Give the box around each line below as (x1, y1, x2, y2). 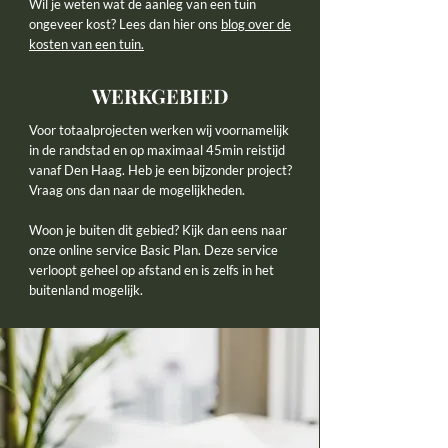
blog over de (221, 16, 291, 32)
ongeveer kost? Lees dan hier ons (29, 16, 221, 32)
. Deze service (198, 242, 278, 258)
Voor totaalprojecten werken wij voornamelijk (29, 122, 289, 138)
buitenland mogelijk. (29, 282, 143, 298)
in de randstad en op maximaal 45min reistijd (29, 142, 285, 158)
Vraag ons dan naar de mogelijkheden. (29, 182, 245, 198)
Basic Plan (140, 242, 198, 258)
